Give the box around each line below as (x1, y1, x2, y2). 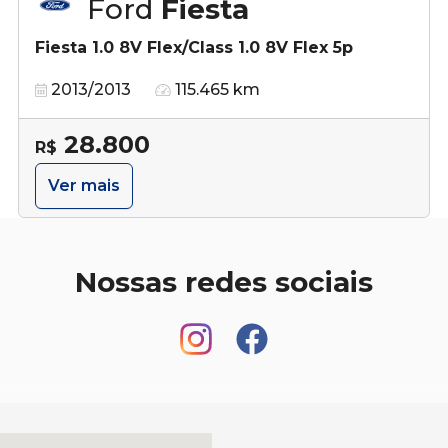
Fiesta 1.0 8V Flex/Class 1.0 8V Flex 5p (35, 37, 353, 57)
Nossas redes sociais (75, 264, 373, 299)
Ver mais (48, 175, 120, 195)
